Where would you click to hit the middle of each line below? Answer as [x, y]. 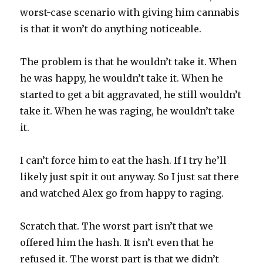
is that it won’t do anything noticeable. [111, 29]
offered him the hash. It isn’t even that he [117, 242]
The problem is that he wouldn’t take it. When [129, 62]
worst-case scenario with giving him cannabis [130, 12]
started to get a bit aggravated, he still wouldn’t [131, 95]
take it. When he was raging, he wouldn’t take [128, 111]
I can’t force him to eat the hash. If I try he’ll [124, 160]
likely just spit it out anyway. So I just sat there [130, 177]
